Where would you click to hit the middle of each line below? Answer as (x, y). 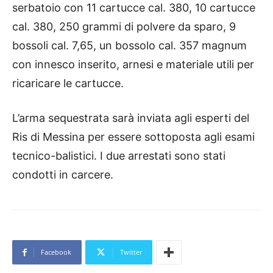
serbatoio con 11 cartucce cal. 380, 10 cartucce (134, 8)
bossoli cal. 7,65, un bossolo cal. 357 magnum (129, 46)
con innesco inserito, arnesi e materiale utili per (133, 65)
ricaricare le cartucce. (68, 83)
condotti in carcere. (63, 175)
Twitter (131, 252)
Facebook (56, 252)
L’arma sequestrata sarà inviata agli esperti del (131, 118)
